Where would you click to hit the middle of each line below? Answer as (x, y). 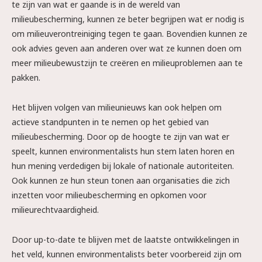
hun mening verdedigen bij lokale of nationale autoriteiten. (123, 166)
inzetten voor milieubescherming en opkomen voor (109, 195)
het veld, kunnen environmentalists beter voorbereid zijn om (127, 254)
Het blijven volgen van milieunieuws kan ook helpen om (117, 107)
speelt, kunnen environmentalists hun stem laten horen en (123, 151)
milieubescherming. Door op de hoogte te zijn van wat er (120, 137)
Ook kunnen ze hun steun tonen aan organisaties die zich (121, 180)
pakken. (26, 77)
